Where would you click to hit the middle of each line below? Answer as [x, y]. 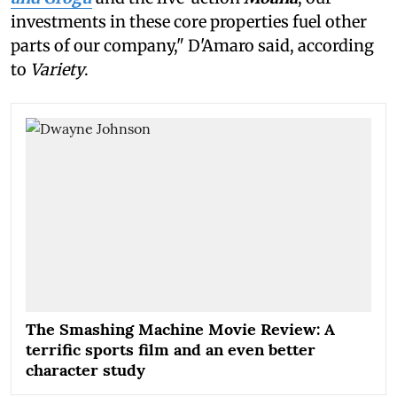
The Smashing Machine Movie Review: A [180, 330]
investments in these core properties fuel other [189, 21]
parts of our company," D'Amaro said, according [192, 45]
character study [86, 370]
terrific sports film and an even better [171, 350]
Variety [57, 69]
